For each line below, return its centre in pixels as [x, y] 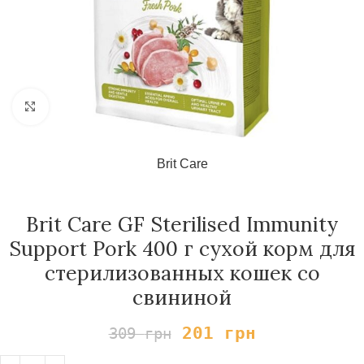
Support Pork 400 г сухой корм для [182, 249]
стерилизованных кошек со [182, 273]
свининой [182, 297]
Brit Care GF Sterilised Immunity [182, 224]
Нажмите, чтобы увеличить [128, 107]
